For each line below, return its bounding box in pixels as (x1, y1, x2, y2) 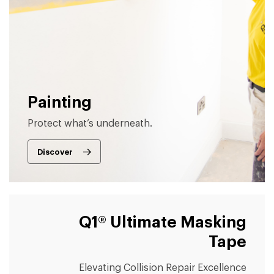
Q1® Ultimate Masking (79, 215, 246, 231)
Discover (37, 147, 73, 156)
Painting (28, 95, 92, 111)
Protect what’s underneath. (28, 119, 152, 129)
